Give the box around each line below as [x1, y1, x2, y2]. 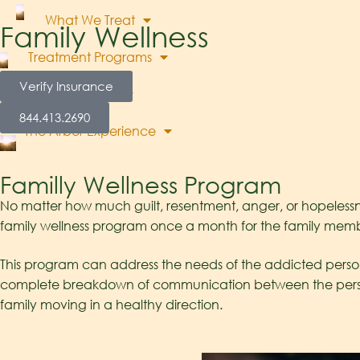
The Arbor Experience [24, 122, 156, 139]
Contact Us [85, 159, 153, 176]
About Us [63, 85, 117, 102]
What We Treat [45, 11, 135, 28]
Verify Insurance [19, 79, 113, 93]
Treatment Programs [28, 48, 152, 65]
